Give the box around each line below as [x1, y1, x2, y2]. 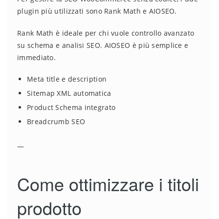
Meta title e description [27, 74, 107, 84]
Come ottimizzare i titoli [17, 171, 199, 197]
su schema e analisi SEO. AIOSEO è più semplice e [17, 41, 189, 50]
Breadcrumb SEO [27, 117, 86, 127]
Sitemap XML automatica [27, 88, 111, 98]
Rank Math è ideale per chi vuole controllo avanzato [17, 28, 195, 38]
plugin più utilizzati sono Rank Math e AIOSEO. [17, 6, 177, 16]
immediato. [17, 53, 56, 63]
